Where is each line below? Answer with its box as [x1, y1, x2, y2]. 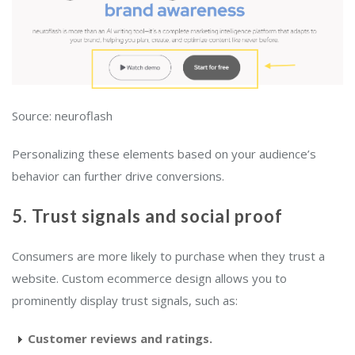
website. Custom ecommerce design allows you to [12, 270, 287, 287]
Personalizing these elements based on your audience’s [12, 146, 316, 162]
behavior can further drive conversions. [12, 168, 224, 185]
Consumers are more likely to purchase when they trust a [12, 248, 325, 265]
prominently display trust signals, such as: [12, 292, 238, 309]
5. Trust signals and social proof [12, 205, 283, 227]
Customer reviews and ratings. [28, 330, 212, 347]
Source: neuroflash [12, 108, 113, 124]
